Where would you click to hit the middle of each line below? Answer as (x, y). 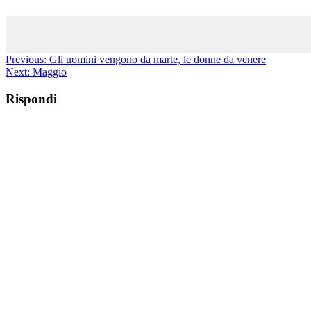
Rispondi (31, 99)
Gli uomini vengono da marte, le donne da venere (158, 59)
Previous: (26, 59)
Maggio (50, 72)
